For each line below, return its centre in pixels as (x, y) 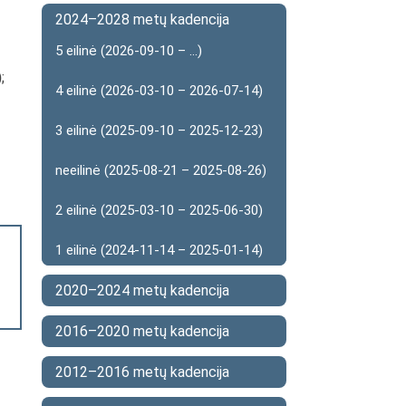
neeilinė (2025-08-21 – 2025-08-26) (161, 170)
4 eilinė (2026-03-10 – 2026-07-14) (159, 91)
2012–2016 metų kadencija (142, 372)
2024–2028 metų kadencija (142, 19)
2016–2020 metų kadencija (142, 331)
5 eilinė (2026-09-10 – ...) (129, 51)
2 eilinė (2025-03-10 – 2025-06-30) (159, 210)
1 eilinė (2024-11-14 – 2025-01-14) (159, 250)
